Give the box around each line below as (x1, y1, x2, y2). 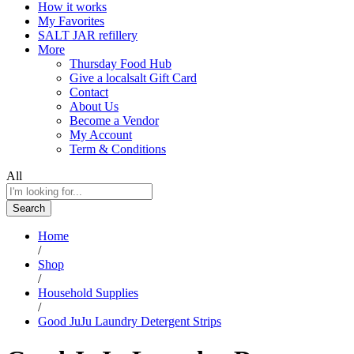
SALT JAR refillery (38, 28, 137, 42)
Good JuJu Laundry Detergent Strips (38, 314, 221, 328)
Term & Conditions (70, 141, 166, 156)
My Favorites (38, 13, 104, 28)
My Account (70, 127, 132, 141)
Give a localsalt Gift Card (70, 70, 197, 85)
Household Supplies (38, 285, 138, 299)
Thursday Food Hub (70, 56, 171, 70)
